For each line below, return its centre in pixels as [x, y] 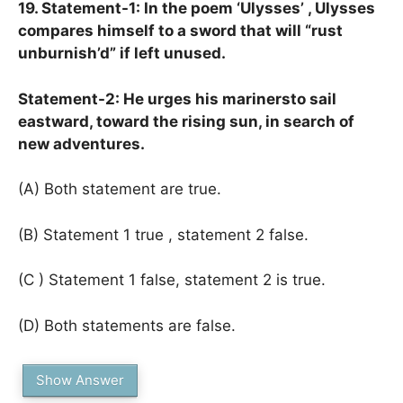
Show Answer [80, 380]
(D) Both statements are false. [127, 325]
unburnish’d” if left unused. [122, 53]
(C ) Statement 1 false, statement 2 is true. [172, 280]
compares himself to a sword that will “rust [180, 31]
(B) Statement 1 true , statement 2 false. [163, 234]
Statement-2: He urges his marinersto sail [177, 99]
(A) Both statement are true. [120, 189]
